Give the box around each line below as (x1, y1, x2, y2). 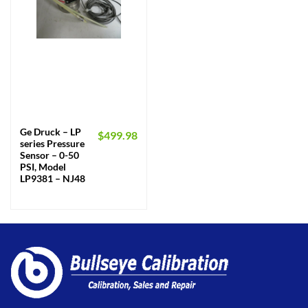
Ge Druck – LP (19, 126, 81, 138)
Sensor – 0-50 (19, 150, 79, 162)
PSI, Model (19, 162, 66, 173)
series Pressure (19, 138, 85, 150)
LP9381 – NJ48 (19, 173, 85, 185)
